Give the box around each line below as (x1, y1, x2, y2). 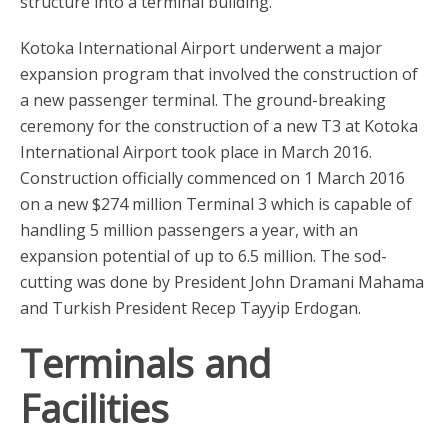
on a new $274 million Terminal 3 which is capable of (20, 192, 412, 215)
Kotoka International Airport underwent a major (20, 36, 382, 59)
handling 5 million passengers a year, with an (20, 218, 358, 241)
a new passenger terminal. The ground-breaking (20, 88, 386, 111)
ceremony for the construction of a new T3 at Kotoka (20, 114, 418, 137)
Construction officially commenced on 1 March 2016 (20, 166, 405, 189)
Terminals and (20, 336, 271, 389)
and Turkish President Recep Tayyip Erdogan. (20, 296, 361, 319)
